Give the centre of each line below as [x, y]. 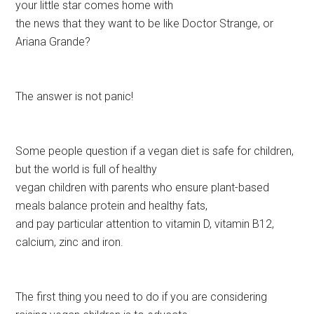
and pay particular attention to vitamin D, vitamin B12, [145, 224]
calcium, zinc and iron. [70, 243]
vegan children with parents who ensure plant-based [143, 188]
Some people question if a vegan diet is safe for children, [155, 151]
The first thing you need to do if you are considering [142, 297]
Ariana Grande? [53, 42]
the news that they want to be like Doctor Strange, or [145, 24]
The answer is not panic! [75, 97]
